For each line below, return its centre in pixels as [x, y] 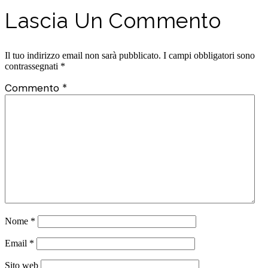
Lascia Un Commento [113, 21]
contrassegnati [33, 66]
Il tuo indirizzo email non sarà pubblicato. [83, 56]
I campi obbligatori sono [209, 56]
